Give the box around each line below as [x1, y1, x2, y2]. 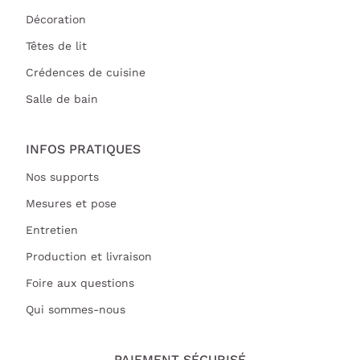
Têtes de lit [26, 39, 87, 52]
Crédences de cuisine [26, 65, 145, 79]
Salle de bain [26, 92, 98, 105]
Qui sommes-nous [26, 302, 125, 316]
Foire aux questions [26, 276, 134, 289]
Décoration [26, 12, 86, 26]
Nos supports [26, 170, 99, 183]
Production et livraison [26, 249, 152, 263]
